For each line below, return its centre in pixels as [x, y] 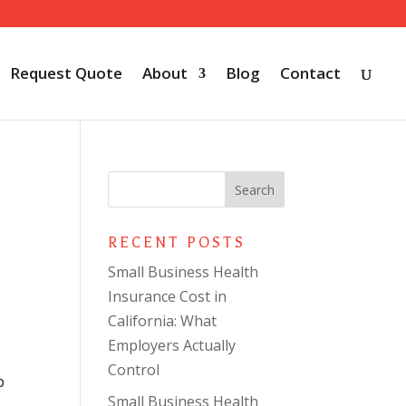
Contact [310, 73]
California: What [163, 321]
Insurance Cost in [168, 296]
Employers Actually [172, 345]
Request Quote [66, 73]
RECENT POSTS [177, 243]
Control [134, 370]
